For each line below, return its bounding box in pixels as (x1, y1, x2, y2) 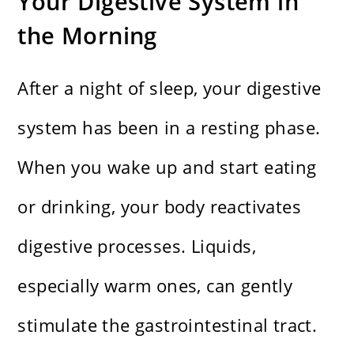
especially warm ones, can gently (17, 273, 293, 298)
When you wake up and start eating (17, 155, 317, 179)
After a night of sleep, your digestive (17, 76, 322, 100)
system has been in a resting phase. (17, 115, 321, 140)
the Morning (17, 20, 157, 51)
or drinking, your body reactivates (17, 194, 302, 219)
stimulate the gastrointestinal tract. (17, 313, 318, 337)
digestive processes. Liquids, (17, 234, 257, 258)
